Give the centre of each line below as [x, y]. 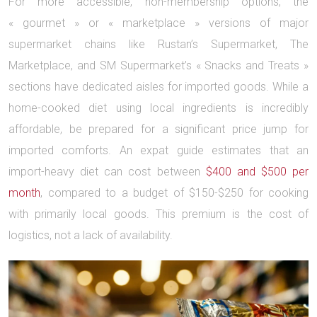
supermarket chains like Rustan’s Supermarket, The [158, 44]
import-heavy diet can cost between [107, 172]
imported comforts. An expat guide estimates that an [158, 150]
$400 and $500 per [257, 172]
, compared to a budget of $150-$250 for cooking [174, 193]
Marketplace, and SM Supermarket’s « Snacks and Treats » [158, 65]
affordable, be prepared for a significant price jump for [158, 129]
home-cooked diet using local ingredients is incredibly [158, 108]
